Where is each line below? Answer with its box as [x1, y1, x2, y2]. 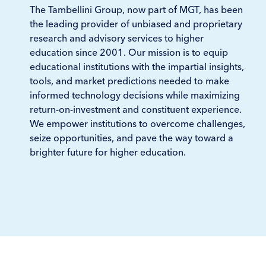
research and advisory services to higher [30, 31, 204, 44]
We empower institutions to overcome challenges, [30, 117, 245, 129]
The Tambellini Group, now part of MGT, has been [30, 3, 243, 15]
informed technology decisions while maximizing [30, 88, 240, 101]
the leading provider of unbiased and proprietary [30, 17, 242, 30]
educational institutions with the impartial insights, [30, 60, 244, 72]
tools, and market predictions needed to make [30, 74, 229, 87]
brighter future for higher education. [30, 145, 186, 158]
